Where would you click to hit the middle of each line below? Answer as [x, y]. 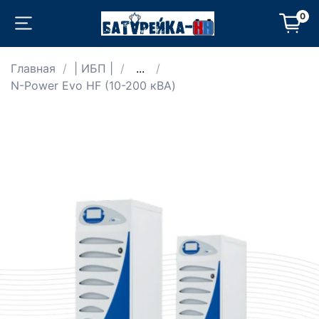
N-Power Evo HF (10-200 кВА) [93, 86]
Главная [33, 69]
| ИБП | [94, 69]
